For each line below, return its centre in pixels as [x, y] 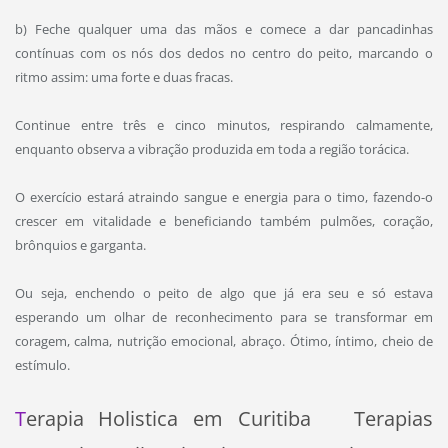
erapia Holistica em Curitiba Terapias [229, 419]
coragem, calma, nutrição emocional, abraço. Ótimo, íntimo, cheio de [224, 341]
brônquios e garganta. [80, 245]
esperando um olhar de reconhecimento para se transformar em [224, 317]
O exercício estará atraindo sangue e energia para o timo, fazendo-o [224, 197]
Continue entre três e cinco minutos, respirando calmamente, [224, 125]
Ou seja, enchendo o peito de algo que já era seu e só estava [224, 293]
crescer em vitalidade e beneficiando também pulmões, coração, [224, 221]
